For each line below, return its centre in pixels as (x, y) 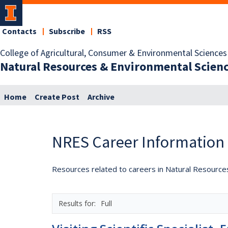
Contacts (19, 32)
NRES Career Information (138, 142)
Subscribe (67, 32)
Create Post (57, 97)
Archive (101, 97)
